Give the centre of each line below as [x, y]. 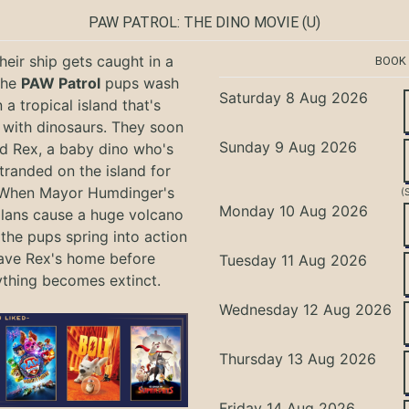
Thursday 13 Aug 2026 [298, 358]
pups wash [139, 83]
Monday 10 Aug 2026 [294, 210]
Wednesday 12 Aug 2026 [306, 309]
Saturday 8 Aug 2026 [294, 97]
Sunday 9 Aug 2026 [288, 147]
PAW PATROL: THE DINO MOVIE [194, 22]
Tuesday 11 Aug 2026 [294, 260]
